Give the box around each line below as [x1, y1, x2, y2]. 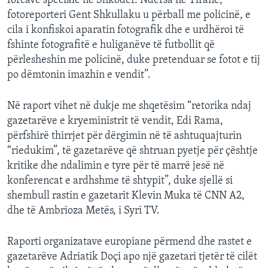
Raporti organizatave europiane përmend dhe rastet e [7, 236, 252, 248]
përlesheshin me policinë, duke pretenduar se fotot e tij [7, 54, 260, 66]
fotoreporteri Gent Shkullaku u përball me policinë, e [7, 10, 251, 22]
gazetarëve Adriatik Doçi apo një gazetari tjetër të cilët [7, 251, 257, 263]
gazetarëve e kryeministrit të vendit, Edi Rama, [7, 115, 223, 127]
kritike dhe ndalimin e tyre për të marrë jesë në [7, 160, 224, 172]
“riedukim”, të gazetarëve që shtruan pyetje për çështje [7, 145, 258, 157]
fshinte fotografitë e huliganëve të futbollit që [7, 39, 215, 51]
